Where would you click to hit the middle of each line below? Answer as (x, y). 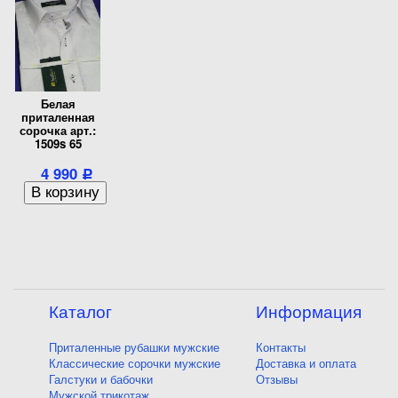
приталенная (58, 116)
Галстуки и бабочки (101, 379)
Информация (309, 311)
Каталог (80, 311)
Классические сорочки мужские (135, 363)
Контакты (281, 347)
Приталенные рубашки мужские (134, 347)
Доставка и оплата (306, 363)
